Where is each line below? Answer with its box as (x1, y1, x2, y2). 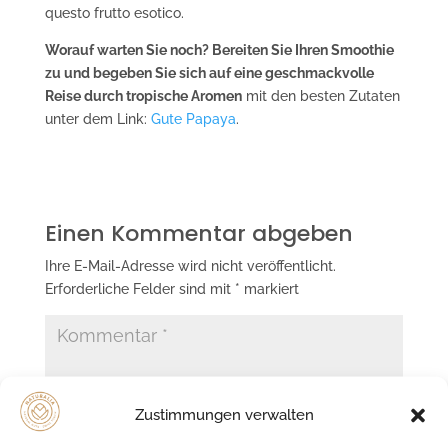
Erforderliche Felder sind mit (44, 280, 235, 297)
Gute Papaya (150, 110, 236, 127)
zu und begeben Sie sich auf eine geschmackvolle (44, 64, 374, 81)
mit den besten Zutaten (241, 87, 400, 104)
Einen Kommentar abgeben (44, 217, 353, 249)
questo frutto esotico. (44, 4, 184, 21)
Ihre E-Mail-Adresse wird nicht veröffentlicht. (44, 257, 336, 274)
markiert (239, 280, 299, 297)
